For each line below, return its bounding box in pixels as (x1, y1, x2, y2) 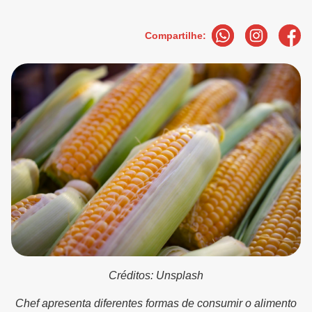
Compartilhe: (145, 30, 206, 41)
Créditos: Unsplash (109, 270, 203, 282)
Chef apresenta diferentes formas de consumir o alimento (15, 297, 297, 310)
